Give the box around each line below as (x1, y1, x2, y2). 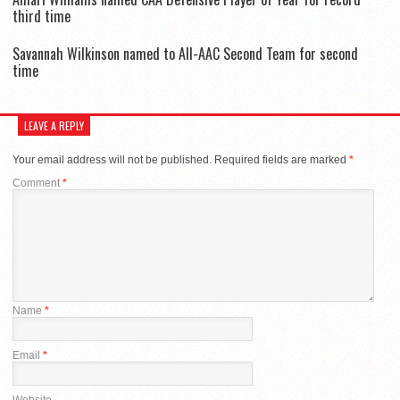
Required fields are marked (214, 154, 349, 167)
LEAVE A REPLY (24, 118, 84, 134)
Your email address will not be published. (12, 154, 212, 167)
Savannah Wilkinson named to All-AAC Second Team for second (12, 43, 358, 65)
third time (12, 5, 71, 28)
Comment (12, 177, 62, 190)
